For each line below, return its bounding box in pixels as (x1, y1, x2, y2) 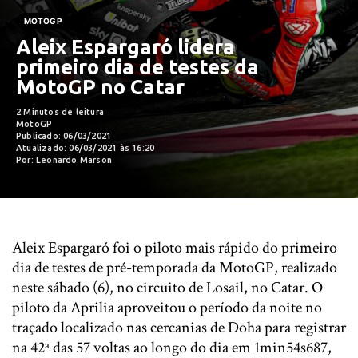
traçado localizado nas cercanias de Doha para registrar (12, 317, 346, 338)
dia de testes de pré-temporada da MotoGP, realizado (12, 257, 337, 278)
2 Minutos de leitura (16, 107, 104, 117)
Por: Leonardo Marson (16, 155, 112, 165)
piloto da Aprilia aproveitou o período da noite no (12, 297, 322, 318)
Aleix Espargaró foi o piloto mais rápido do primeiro (12, 237, 337, 258)
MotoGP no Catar (16, 75, 185, 98)
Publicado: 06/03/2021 (16, 131, 112, 141)
